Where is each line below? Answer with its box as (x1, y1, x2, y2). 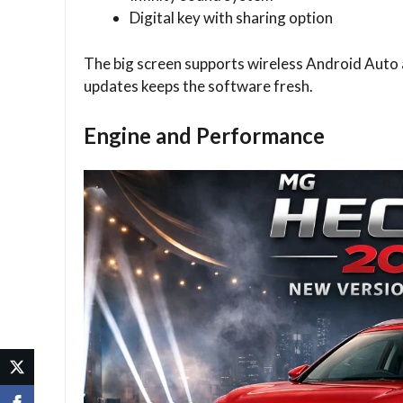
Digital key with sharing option (130, 8, 333, 28)
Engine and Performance (84, 122, 325, 149)
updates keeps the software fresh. (84, 76, 313, 95)
